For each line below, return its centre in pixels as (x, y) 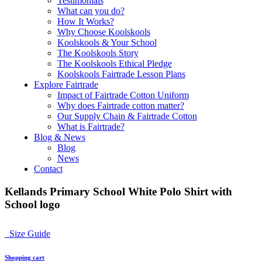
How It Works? (85, 21)
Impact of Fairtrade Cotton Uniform (123, 95)
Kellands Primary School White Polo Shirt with (118, 191)
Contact (48, 169)
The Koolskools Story (98, 53)
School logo (32, 204)
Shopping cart (25, 257)
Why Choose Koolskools (104, 32)
